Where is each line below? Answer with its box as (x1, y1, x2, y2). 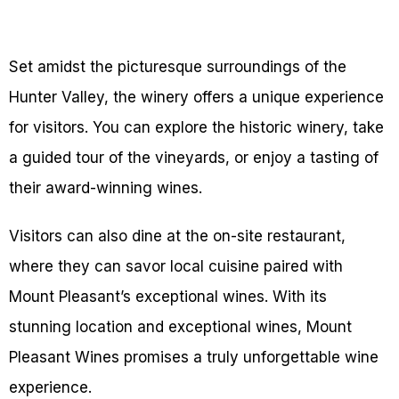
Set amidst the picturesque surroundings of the (9, 58, 346, 77)
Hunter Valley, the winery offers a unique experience (9, 88, 384, 107)
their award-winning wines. (9, 179, 202, 198)
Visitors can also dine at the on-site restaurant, (9, 227, 346, 246)
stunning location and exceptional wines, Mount (9, 318, 352, 337)
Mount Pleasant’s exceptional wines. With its (9, 288, 327, 306)
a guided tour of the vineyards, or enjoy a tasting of (9, 149, 379, 167)
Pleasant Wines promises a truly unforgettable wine (9, 348, 379, 367)
